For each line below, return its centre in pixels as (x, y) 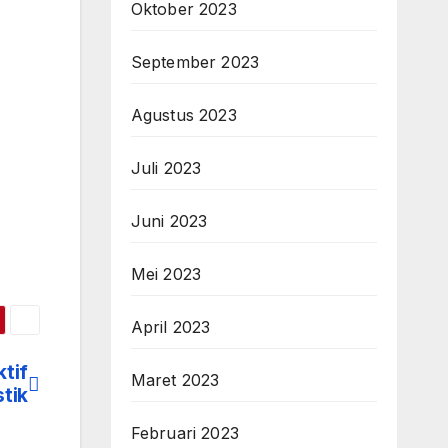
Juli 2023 (166, 168)
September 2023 (195, 62)
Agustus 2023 (183, 115)
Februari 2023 (185, 433)
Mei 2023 (166, 274)
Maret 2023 (175, 380)
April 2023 (170, 327)
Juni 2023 (169, 221)
